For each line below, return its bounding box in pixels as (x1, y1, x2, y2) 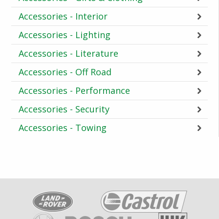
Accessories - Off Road (18, 66, 111, 78)
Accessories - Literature (18, 47, 118, 59)
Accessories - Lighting (18, 28, 110, 41)
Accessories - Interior (18, 10, 108, 22)
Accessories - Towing (18, 121, 107, 133)
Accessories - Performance (18, 84, 130, 96)
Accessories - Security (18, 103, 109, 115)
